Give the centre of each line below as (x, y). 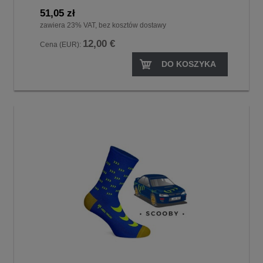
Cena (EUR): (61, 45)
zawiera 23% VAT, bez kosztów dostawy (103, 26)
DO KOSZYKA (189, 64)
